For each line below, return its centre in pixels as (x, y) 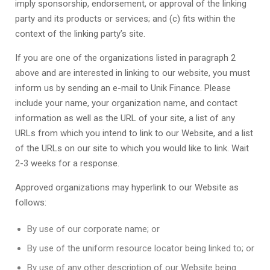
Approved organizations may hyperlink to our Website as (127, 187)
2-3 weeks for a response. (67, 163)
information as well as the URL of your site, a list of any (125, 118)
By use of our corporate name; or (93, 229)
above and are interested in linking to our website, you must (133, 73)
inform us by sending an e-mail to (83, 88)
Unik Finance (175, 88)
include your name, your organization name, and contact (126, 103)
